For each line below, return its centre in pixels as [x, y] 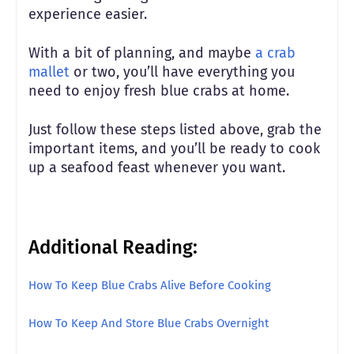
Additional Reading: [113, 247]
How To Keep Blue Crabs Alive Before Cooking [150, 285]
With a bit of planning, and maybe [142, 53]
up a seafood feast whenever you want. [157, 167]
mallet [49, 72]
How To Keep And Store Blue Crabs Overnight [149, 323]
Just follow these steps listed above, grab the [175, 129]
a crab [275, 53]
